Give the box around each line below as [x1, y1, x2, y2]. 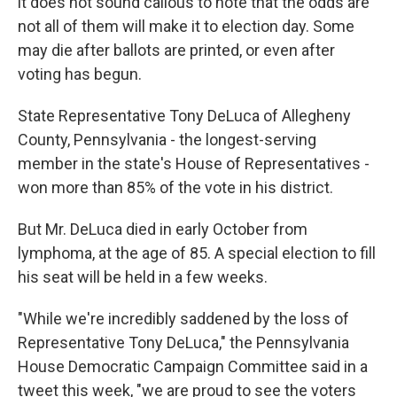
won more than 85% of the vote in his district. [18, 177, 333, 197]
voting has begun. [18, 64, 142, 83]
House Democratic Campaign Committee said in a [18, 356, 368, 376]
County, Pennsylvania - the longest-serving [18, 129, 316, 149]
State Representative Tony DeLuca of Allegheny [18, 105, 351, 125]
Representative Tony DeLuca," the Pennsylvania [18, 332, 349, 352]
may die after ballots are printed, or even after [18, 40, 335, 59]
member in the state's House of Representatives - [18, 153, 370, 173]
